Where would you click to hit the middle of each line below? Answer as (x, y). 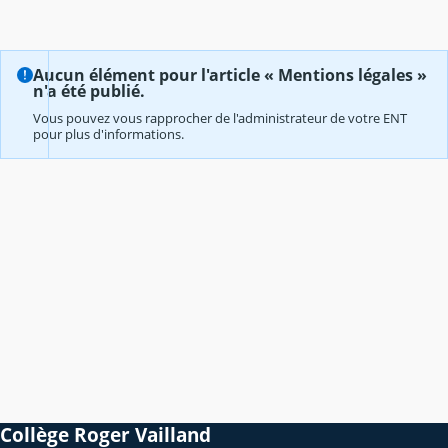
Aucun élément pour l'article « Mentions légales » (230, 75)
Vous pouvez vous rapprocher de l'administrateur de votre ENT (220, 118)
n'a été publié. (89, 91)
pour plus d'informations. (108, 134)
